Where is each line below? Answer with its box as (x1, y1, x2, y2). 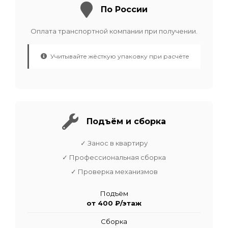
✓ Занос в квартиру (80, 138, 148, 147)
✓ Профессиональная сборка (62, 153, 166, 161)
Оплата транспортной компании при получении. (31, 26, 197, 35)
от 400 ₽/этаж (87, 198, 141, 207)
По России (101, 5, 148, 15)
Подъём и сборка (87, 117, 166, 127)
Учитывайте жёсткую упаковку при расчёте (48, 52, 189, 60)
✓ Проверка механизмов (70, 167, 158, 176)
